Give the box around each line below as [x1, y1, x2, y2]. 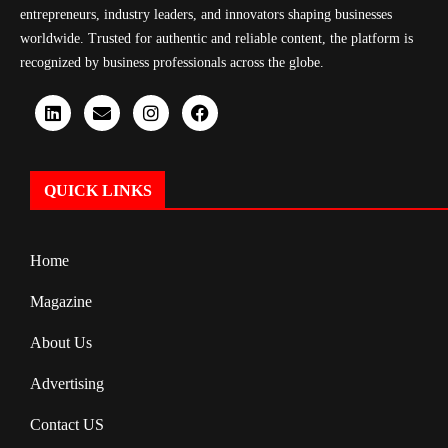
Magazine [30, 292, 92, 310]
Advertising [30, 374, 104, 392]
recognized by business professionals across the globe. [20, 54, 324, 70]
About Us [30, 333, 92, 351]
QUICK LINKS [44, 181, 152, 199]
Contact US [30, 415, 104, 433]
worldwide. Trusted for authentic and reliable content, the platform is [20, 30, 413, 46]
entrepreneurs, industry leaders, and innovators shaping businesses [20, 6, 392, 22]
